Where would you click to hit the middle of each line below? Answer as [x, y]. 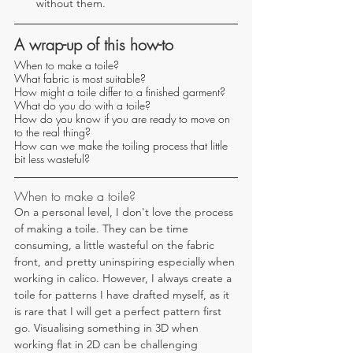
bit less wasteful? [52, 158]
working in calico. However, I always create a [124, 278]
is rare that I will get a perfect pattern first [119, 311]
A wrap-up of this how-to [94, 44]
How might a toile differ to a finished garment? [120, 91]
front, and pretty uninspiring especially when [126, 261]
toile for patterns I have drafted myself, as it [123, 294]
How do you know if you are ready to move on [124, 118]
